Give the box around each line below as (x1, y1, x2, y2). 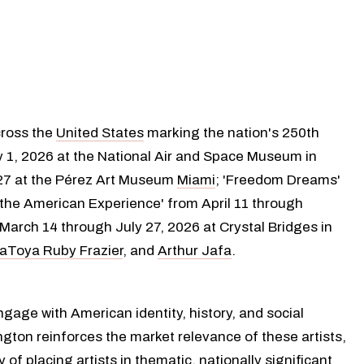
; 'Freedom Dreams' (215, 171, 340, 188)
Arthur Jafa (158, 242, 232, 258)
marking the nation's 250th (144, 124, 319, 141)
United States (56, 124, 144, 141)
